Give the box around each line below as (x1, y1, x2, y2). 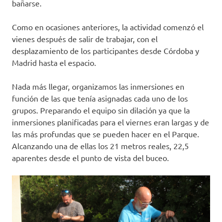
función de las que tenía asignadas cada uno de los (12, 93, 188, 103)
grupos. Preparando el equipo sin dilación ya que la (12, 105, 190, 115)
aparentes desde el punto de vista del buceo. (12, 152, 169, 163)
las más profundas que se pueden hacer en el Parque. (12, 128, 199, 139)
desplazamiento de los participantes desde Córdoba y (12, 45, 199, 55)
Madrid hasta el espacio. (12, 57, 96, 67)
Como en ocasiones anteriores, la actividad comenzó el (12, 21, 204, 32)
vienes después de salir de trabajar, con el (12, 33, 158, 44)
